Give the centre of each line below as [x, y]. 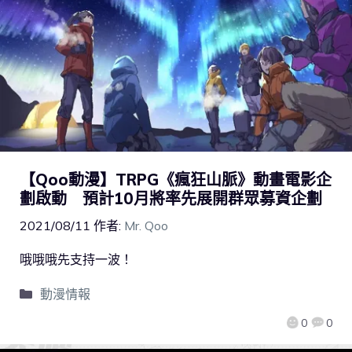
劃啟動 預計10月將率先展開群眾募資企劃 [171, 198]
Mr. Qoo [146, 225]
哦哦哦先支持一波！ [76, 259]
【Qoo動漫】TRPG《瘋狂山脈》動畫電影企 [176, 179]
